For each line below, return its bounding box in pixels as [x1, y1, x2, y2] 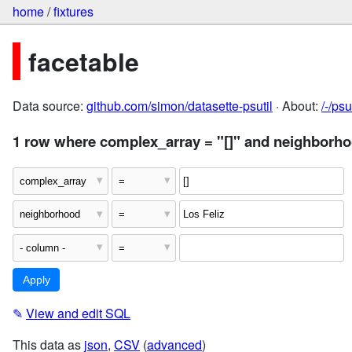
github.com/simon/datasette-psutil [86, 97, 273, 115]
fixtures [53, 2, 93, 21]
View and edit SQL [26, 304, 130, 323]
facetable [28, 42, 139, 79]
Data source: [13, 97, 86, 115]
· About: [273, 97, 321, 115]
